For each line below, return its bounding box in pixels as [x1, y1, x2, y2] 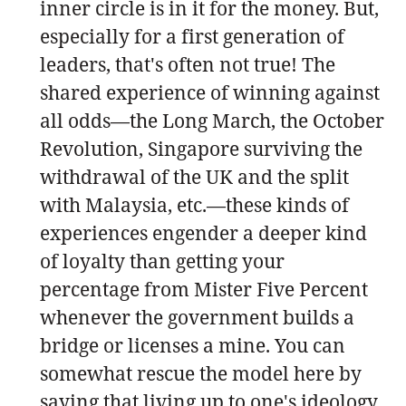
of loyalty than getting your [40, 247, 285, 274]
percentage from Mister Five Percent [40, 275, 368, 302]
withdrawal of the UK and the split [40, 163, 349, 189]
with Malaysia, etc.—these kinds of [40, 191, 349, 217]
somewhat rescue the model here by [40, 360, 362, 386]
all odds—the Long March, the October [40, 107, 384, 133]
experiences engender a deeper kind [40, 219, 367, 246]
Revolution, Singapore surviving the [40, 135, 362, 161]
